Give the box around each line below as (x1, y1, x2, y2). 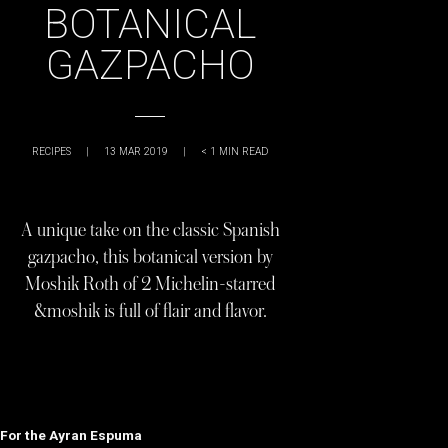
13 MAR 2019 (104, 145, 168, 158)
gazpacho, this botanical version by (27, 247, 273, 267)
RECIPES (32, 145, 71, 158)
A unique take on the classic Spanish (20, 220, 280, 240)
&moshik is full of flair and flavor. (33, 301, 267, 321)
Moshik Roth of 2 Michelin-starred (25, 274, 275, 294)
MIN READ (219, 145, 268, 158)
